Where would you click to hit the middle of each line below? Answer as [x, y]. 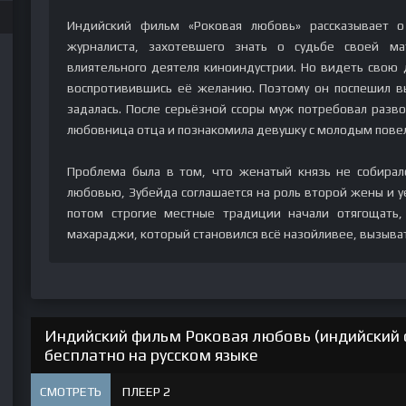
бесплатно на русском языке [151, 355]
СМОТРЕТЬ [71, 391]
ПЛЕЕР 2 [146, 391]
